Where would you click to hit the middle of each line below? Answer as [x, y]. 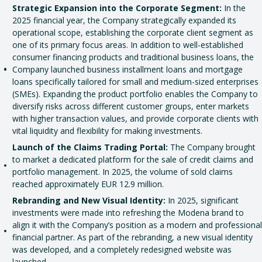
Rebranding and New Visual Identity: [89, 200]
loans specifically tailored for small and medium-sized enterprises [135, 81]
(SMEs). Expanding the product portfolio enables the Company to [135, 94]
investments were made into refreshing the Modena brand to [128, 212]
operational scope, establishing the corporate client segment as [133, 32]
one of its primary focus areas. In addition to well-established [128, 44]
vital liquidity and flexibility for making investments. [107, 130]
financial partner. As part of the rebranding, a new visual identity [132, 237]
